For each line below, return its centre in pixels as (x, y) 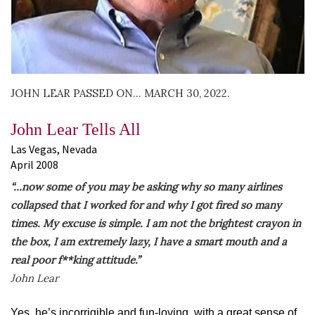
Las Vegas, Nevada (54, 149)
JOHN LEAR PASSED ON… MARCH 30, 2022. (120, 93)
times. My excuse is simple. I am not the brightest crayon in (156, 224)
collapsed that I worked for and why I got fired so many (146, 205)
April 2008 (34, 165)
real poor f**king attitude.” (75, 260)
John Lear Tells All (76, 130)
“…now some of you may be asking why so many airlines (146, 187)
